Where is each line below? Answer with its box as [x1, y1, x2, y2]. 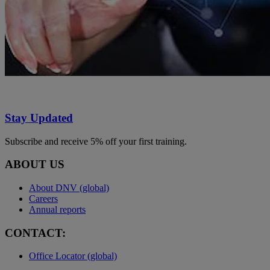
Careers [29, 193, 58, 204]
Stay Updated [5, 111, 73, 124]
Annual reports [29, 204, 86, 215]
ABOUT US [5, 158, 64, 171]
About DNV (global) [29, 182, 109, 193]
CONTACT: [5, 226, 66, 239]
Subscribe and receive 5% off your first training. [5, 136, 187, 146]
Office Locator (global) [29, 251, 117, 262]
